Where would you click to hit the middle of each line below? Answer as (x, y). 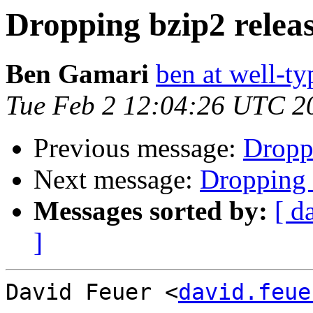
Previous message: (138, 148)
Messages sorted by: (151, 211)
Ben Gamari (77, 74)
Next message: (117, 180)
